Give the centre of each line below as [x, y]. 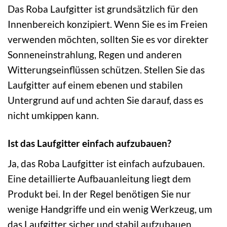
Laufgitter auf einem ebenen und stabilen [95, 85]
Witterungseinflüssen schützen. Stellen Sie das [106, 70]
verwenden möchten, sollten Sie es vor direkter [108, 40]
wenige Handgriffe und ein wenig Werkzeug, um [110, 209]
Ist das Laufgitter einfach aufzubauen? [89, 143]
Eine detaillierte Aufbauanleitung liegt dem [99, 178]
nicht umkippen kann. [53, 116]
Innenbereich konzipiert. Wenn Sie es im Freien [108, 24]
